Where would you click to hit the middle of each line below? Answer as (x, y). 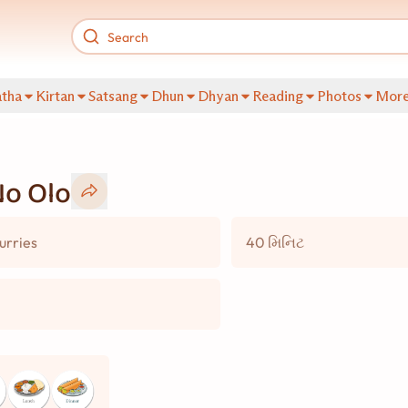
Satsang (113, 96)
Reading (278, 96)
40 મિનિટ (275, 242)
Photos (339, 96)
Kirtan (55, 96)
